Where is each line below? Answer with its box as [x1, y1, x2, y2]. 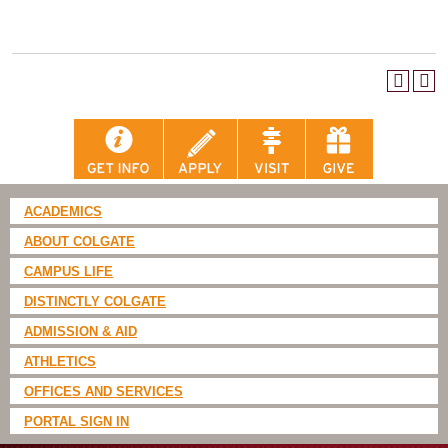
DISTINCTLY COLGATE [24, 294, 166, 310]
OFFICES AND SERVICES [24, 384, 183, 400]
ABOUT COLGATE [24, 234, 135, 250]
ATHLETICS [24, 354, 96, 370]
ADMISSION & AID [24, 324, 137, 340]
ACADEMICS [24, 204, 102, 220]
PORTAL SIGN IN [24, 414, 129, 430]
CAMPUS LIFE [24, 264, 113, 280]
